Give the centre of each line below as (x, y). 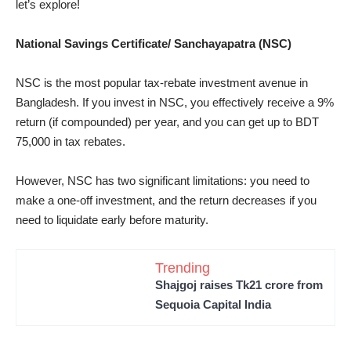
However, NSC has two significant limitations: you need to (163, 181)
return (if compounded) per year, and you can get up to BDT (167, 122)
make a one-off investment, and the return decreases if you (166, 201)
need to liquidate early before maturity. (114, 220)
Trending (183, 268)
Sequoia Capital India (213, 305)
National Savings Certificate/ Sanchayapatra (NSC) (154, 44)
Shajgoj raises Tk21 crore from (239, 285)
